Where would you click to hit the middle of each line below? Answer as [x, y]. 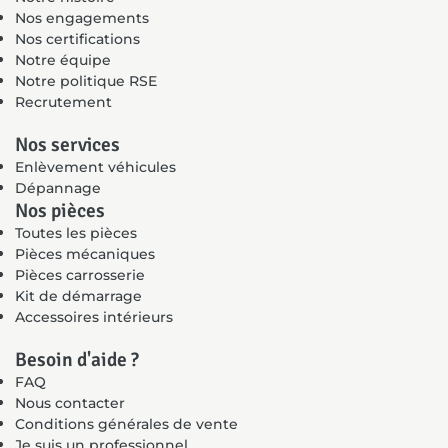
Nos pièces [60, 210]
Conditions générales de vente [126, 423]
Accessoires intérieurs [94, 316]
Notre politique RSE [86, 80]
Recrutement [63, 101]
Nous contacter [70, 402]
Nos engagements [82, 17]
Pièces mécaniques [85, 253]
